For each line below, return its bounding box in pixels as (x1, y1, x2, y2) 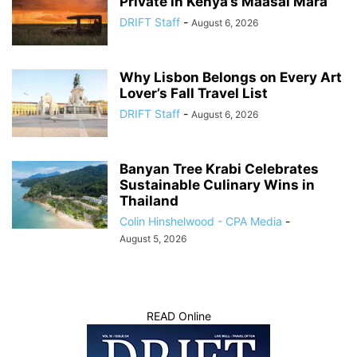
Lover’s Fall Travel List (120, 84, 268, 101)
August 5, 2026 (120, 232, 186, 245)
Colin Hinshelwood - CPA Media (120, 214, 282, 228)
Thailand (120, 192, 178, 209)
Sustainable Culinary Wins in (120, 176, 315, 193)
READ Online (146, 308, 211, 323)
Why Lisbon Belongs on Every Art (120, 69, 342, 85)
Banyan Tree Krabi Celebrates (120, 160, 319, 177)
